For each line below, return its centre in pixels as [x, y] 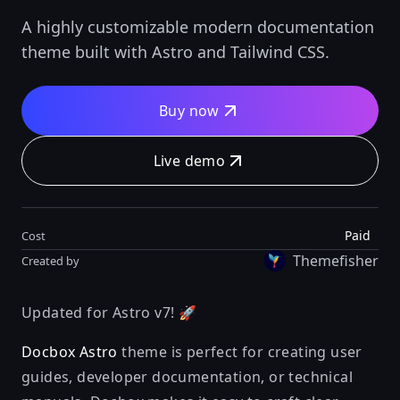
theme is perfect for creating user [240, 352]
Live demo [189, 161]
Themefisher [336, 261]
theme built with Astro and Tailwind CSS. [175, 52]
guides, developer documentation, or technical [187, 377]
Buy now [189, 111]
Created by [50, 260]
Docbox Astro [70, 352]
